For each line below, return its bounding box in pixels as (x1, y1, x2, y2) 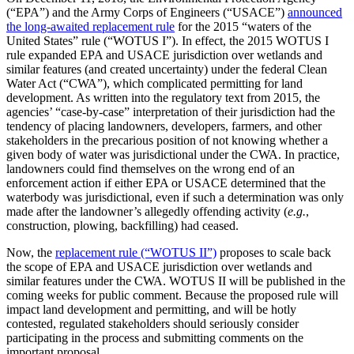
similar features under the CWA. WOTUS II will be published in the (6, 273, 345, 288)
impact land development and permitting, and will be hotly (6, 302, 296, 316)
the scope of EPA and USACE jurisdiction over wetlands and (6, 259, 312, 273)
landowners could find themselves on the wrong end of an (6, 161, 295, 175)
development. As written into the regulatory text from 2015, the (6, 90, 320, 104)
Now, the (6, 245, 55, 259)
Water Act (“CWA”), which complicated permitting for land (6, 76, 303, 90)
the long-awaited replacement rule (6, 19, 175, 33)
